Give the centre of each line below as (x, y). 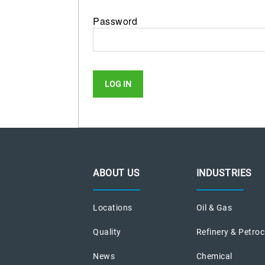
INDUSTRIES (224, 173)
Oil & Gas (214, 207)
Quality (107, 232)
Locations (113, 207)
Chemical (214, 256)
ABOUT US (116, 173)
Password (115, 21)
